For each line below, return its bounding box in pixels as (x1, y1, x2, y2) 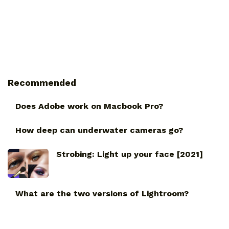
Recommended (8, 77, 76, 88)
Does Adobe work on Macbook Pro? (15, 101, 163, 111)
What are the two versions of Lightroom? (15, 188, 189, 198)
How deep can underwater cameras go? (15, 125, 183, 135)
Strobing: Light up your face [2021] (56, 149, 203, 159)
